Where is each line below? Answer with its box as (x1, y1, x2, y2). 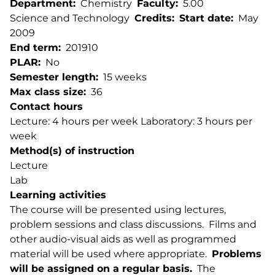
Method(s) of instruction (10, 145, 134, 157)
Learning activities (10, 189, 106, 201)
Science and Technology (10, 12, 130, 24)
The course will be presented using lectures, (10, 204, 226, 215)
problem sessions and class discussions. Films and (10, 219, 257, 230)
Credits (134, 12, 172, 24)
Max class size (10, 86, 83, 98)
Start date (179, 12, 231, 24)
